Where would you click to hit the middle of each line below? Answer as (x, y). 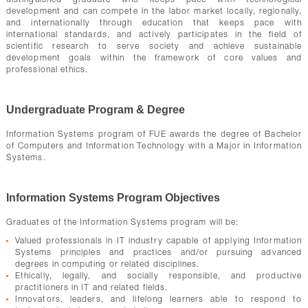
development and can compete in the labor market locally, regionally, (154, 12)
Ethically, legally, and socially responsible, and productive (158, 276)
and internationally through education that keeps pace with (154, 23)
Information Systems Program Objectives (113, 198)
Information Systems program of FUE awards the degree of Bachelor (154, 135)
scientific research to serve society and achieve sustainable (154, 47)
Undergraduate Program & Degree (95, 110)
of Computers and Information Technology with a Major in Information (154, 146)
